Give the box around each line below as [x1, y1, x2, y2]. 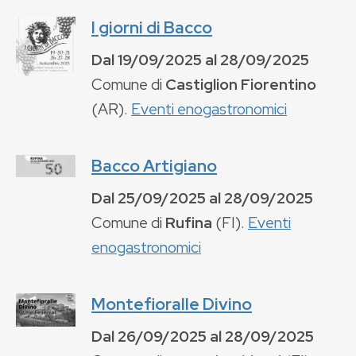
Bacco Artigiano [91, 154, 217, 176]
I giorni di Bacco [91, 16, 212, 38]
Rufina [165, 211, 212, 233]
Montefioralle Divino [91, 292, 252, 315]
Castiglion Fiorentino [165, 73, 316, 95]
